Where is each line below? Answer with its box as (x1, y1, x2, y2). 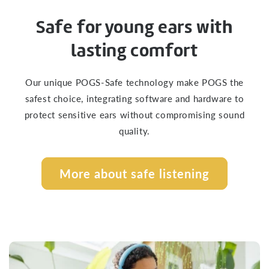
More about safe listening (59, 166, 210, 181)
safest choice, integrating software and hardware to (25, 92, 244, 104)
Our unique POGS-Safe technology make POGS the (25, 76, 244, 88)
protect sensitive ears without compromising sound (24, 109, 245, 120)
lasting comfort (71, 38, 198, 62)
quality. (119, 125, 150, 136)
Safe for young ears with (36, 15, 233, 38)
